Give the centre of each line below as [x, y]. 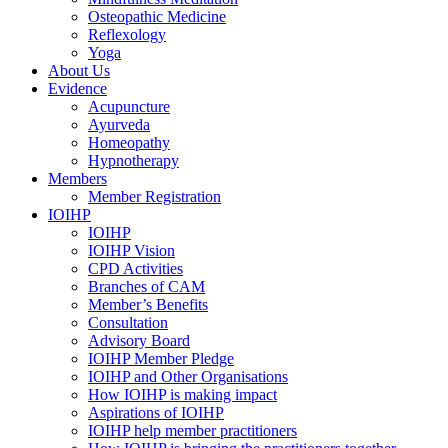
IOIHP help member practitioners [192, 430]
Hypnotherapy [133, 160]
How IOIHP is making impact [182, 394]
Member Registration [154, 196]
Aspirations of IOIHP [156, 412]
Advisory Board [139, 340]
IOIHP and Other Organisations [188, 376]
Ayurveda [119, 124]
